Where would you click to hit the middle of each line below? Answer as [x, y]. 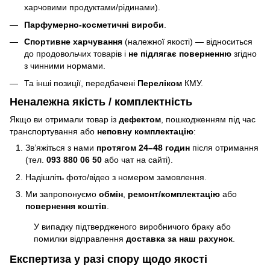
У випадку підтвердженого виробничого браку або [132, 226]
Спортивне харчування [73, 42]
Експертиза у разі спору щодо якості [108, 259]
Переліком [160, 83]
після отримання [224, 148]
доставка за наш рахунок [179, 238]
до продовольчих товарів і [76, 54]
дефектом [140, 120]
